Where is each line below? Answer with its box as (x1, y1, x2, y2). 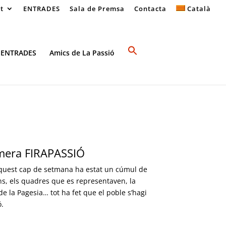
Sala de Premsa (70, 4, 125, 13)
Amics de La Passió (49, 47, 115, 58)
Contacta (134, 4, 167, 13)
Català (187, 4, 211, 13)
